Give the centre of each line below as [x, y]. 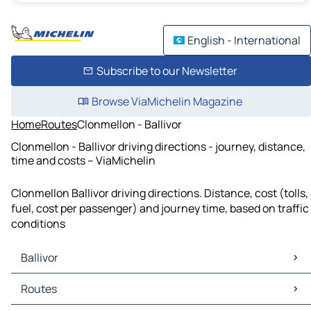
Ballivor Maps [47, 281]
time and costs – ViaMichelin [83, 160]
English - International [244, 40]
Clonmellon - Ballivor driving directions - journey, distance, [158, 146]
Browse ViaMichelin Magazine [167, 101]
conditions [38, 224]
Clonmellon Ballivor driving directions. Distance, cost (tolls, [160, 193]
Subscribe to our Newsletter [167, 71]
